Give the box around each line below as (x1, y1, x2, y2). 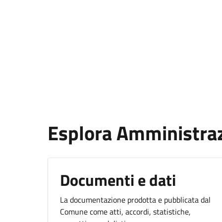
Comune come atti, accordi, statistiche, (60, 206, 191, 218)
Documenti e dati (60, 168, 176, 192)
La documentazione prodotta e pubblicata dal (60, 194, 211, 206)
